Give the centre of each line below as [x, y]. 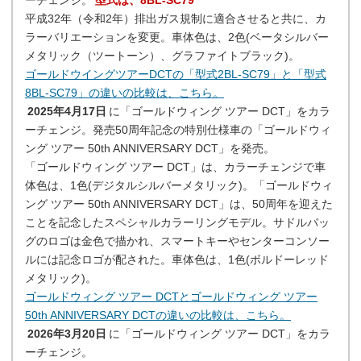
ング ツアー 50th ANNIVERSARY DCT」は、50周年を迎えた [179, 204]
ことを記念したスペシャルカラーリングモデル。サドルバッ [177, 222]
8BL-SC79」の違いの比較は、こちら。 [124, 93]
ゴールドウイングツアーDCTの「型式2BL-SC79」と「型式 [176, 74]
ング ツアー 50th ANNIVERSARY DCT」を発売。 [150, 148]
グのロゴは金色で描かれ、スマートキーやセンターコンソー [177, 241]
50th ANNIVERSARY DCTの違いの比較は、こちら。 [158, 315]
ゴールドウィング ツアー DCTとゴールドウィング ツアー [171, 297]
